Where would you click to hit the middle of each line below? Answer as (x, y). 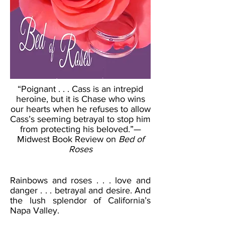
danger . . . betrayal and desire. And (80, 190)
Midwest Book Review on (68, 139)
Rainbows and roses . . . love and (80, 180)
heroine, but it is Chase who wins (80, 99)
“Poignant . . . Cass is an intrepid (80, 89)
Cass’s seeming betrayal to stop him (80, 119)
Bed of (131, 139)
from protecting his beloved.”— (80, 129)
